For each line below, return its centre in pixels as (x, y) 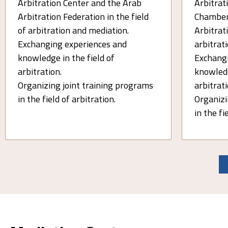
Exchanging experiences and (72, 44)
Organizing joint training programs (85, 85)
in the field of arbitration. (67, 99)
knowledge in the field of (66, 58)
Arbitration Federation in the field (83, 17)
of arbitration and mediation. (73, 31)
